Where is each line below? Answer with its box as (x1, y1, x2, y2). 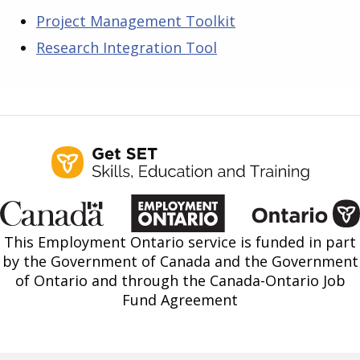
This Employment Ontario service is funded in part (4, 231, 356, 252)
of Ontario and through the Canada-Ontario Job (14, 270, 346, 290)
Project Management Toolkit (36, 10, 235, 31)
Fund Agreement (122, 289, 238, 309)
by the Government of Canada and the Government (2, 251, 358, 271)
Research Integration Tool (36, 37, 217, 57)
